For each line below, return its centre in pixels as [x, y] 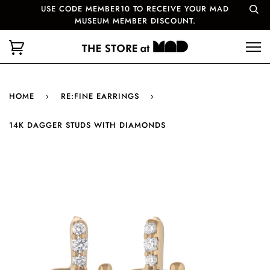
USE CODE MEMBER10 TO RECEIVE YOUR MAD [135, 9]
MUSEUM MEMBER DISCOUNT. [135, 21]
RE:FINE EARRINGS [100, 96]
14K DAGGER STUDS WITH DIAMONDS [87, 125]
